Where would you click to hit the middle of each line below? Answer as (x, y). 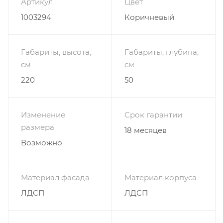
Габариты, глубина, (162, 52)
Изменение (43, 114)
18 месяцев (146, 130)
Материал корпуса (161, 177)
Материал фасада (55, 177)
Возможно (42, 142)
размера (38, 127)
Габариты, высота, (56, 52)
